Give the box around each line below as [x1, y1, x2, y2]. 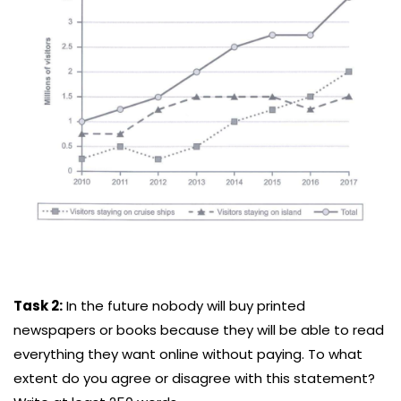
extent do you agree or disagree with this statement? [13, 369, 375, 388]
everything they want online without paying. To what [13, 345, 363, 364]
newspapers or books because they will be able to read [13, 320, 384, 340]
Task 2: [13, 296, 63, 316]
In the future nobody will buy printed [63, 296, 305, 316]
